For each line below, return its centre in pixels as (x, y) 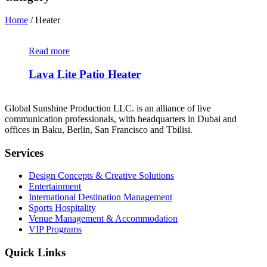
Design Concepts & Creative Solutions (101, 176)
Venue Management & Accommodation (103, 219)
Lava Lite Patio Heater (85, 74)
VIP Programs (55, 229)
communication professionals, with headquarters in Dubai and (121, 119)
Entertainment (55, 187)
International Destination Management (100, 197)
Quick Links (35, 253)
